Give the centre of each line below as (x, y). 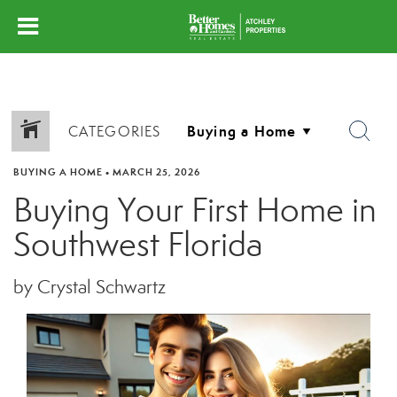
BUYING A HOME (58, 172)
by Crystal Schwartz (90, 287)
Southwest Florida (138, 245)
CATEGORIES (114, 131)
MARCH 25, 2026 (156, 172)
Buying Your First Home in (195, 210)
